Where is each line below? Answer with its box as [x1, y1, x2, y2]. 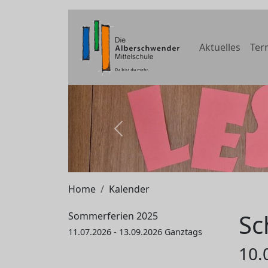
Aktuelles [199, 41, 240, 54]
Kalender [109, 182, 150, 196]
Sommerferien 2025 [68, 209, 158, 223]
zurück [117, 128, 149, 142]
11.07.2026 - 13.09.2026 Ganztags [68, 226, 202, 237]
